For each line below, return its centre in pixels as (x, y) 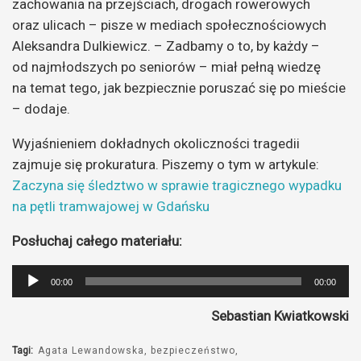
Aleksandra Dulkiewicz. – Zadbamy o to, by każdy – (166, 46)
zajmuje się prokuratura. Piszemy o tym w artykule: (166, 165)
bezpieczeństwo (193, 351)
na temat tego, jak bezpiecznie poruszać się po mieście (179, 88)
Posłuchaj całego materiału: (97, 241)
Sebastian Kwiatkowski (280, 316)
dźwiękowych (49, 317)
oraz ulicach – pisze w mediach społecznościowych (169, 25)
